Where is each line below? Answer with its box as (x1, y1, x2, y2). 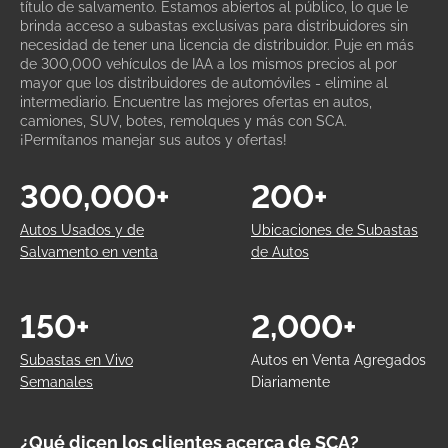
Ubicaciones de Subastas (251, 222, 418, 239)
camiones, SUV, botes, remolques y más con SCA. (20, 113, 347, 130)
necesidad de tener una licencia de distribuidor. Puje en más (20, 37, 414, 54)
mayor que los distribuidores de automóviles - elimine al (20, 75, 388, 92)
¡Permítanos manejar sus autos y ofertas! (20, 132, 287, 149)
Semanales (20, 374, 93, 391)
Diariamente (251, 374, 330, 391)
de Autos (251, 244, 309, 261)
